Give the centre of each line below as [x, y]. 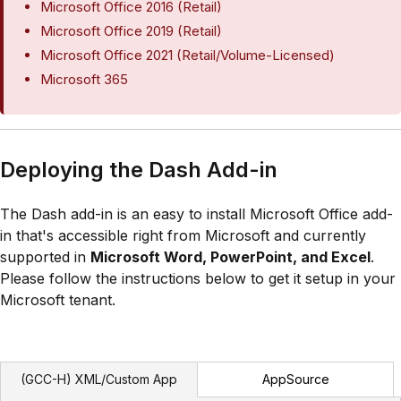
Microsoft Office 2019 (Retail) [132, 30]
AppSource [295, 379]
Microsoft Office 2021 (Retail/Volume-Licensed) [188, 55]
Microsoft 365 [85, 79]
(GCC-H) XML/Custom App [99, 380]
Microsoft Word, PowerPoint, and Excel [230, 256]
